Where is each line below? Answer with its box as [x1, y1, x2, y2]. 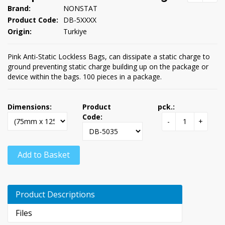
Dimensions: [8, 101, 52, 111]
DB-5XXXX [63, 15, 96, 25]
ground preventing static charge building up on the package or [8, 61, 208, 71]
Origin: [8, 26, 32, 36]
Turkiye [63, 26, 87, 36]
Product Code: [8, 15, 58, 25]
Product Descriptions [16, 188, 95, 200]
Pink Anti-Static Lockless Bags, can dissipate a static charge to [8, 51, 210, 61]
